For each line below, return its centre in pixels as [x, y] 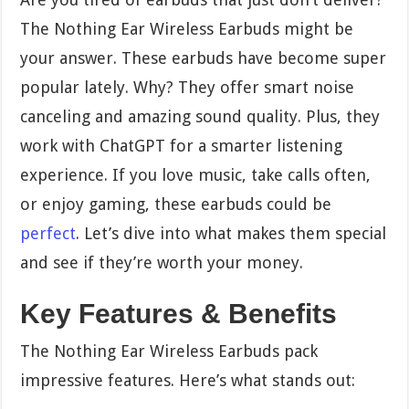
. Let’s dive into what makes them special [231, 233]
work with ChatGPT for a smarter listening [182, 145]
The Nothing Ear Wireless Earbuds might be [187, 28]
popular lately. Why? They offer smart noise [188, 87]
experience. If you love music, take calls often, [196, 174]
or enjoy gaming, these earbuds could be [176, 204]
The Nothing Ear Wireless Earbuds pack [169, 351]
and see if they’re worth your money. [162, 262]
